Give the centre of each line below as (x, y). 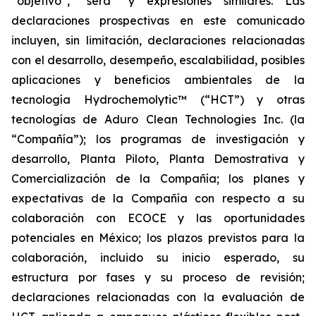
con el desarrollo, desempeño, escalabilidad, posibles (158, 60)
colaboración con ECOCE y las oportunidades (158, 218)
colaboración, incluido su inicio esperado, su (158, 257)
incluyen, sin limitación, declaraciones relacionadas (158, 40)
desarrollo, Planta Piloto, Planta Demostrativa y (158, 159)
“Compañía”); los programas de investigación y (158, 139)
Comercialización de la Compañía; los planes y (158, 178)
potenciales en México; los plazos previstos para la (158, 238)
